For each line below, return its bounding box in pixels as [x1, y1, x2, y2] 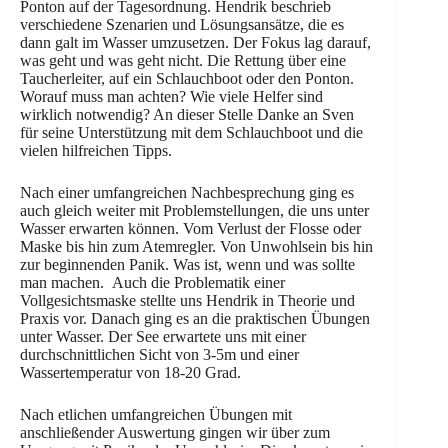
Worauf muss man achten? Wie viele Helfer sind [20, 88, 323, 105]
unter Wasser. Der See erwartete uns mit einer [20, 328, 306, 345]
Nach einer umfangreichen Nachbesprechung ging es [20, 184, 354, 201]
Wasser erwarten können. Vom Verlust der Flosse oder [20, 220, 361, 237]
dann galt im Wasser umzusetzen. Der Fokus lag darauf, [20, 34, 371, 51]
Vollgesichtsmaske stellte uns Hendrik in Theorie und [20, 292, 355, 309]
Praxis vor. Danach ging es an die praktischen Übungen [20, 310, 370, 327]
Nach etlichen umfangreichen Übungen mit [20, 406, 292, 423]
